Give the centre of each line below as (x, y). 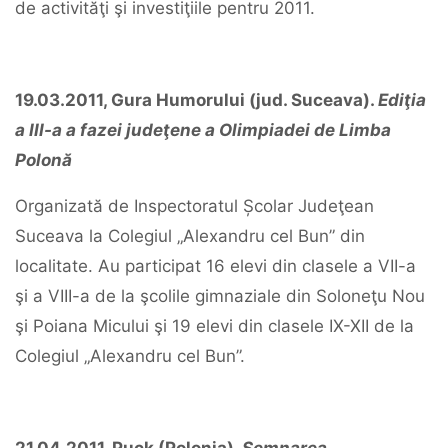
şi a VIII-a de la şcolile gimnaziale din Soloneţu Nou (220, 296)
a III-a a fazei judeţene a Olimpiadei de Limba (203, 130)
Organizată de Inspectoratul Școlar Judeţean (194, 206)
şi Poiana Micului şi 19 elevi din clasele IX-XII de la (214, 326)
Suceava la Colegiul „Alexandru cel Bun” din (190, 236)
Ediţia (402, 100)
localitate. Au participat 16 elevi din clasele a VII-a (215, 266)
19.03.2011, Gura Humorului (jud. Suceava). (196, 100)
